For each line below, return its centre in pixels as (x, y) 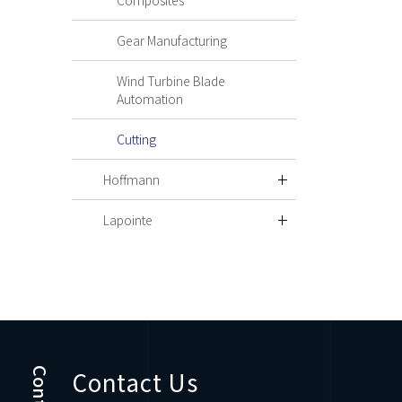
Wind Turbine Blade (171, 81)
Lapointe (128, 220)
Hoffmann (131, 180)
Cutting (136, 140)
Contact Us (135, 382)
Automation (150, 99)
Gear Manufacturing (172, 41)
